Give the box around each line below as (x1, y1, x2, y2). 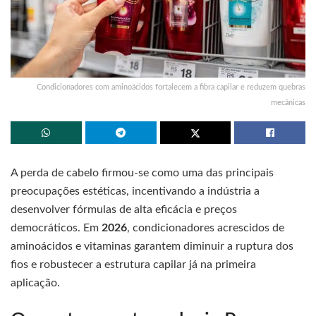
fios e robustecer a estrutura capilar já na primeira (11, 258, 256, 270)
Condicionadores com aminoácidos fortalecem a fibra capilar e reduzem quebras (37, 83, 305, 91)
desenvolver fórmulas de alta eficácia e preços (11, 203, 237, 215)
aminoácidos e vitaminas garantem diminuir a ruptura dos (11, 240, 293, 252)
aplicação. (11, 276, 60, 288)
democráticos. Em (11, 221, 102, 233)
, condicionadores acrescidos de (127, 221, 284, 233)
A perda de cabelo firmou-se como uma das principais (11, 166, 274, 178)
